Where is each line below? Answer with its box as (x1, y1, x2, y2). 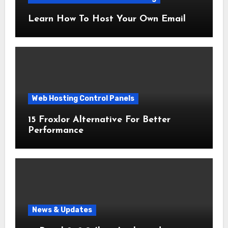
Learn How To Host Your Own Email (27, 14, 186, 24)
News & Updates (32, 206, 92, 215)
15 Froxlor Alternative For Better (27, 115, 170, 125)
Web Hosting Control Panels (32, 94, 134, 103)
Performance (27, 126, 83, 136)
